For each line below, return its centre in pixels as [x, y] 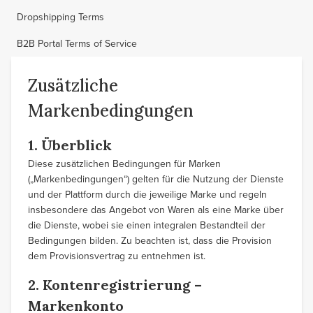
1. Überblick [70, 145]
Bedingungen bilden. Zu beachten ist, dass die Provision [150, 240]
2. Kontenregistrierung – [115, 285]
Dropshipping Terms [60, 17]
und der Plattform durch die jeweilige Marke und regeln [147, 194]
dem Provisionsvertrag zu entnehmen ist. [117, 256]
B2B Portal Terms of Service [77, 43]
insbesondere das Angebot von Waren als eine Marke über [156, 210]
